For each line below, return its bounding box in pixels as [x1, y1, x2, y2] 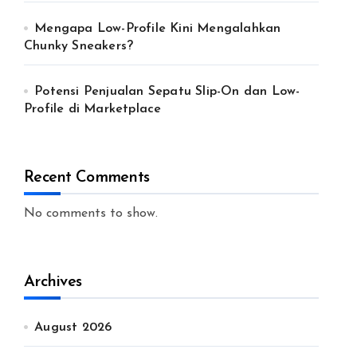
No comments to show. [24, 207, 158, 220]
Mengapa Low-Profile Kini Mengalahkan [34, 22, 281, 35]
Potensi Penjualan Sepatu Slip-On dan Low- [34, 85, 300, 98]
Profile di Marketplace [24, 103, 162, 116]
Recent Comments [24, 170, 150, 186]
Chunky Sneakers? [24, 40, 134, 53]
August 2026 [34, 321, 112, 334]
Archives [24, 274, 82, 290]
